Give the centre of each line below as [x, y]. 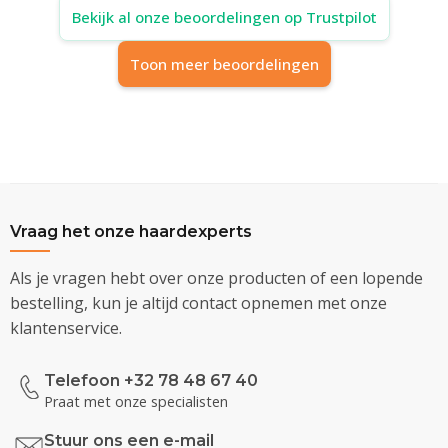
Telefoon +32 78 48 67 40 [151, 380]
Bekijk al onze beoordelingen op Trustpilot [224, 16]
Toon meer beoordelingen [224, 63]
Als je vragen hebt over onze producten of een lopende [216, 277]
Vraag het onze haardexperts [131, 231]
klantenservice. [66, 327]
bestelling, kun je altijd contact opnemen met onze [198, 302]
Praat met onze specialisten [136, 401]
